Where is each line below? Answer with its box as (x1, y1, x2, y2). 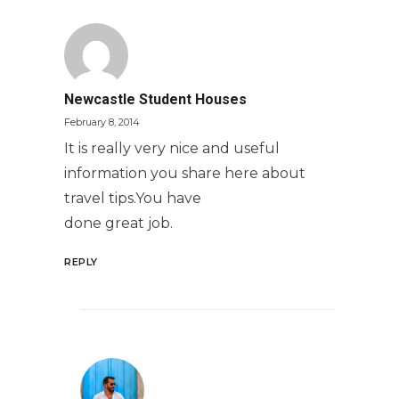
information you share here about (64, 165, 305, 182)
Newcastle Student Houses (64, 91, 247, 108)
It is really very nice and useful (64, 140, 280, 157)
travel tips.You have (64, 190, 201, 207)
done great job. (64, 215, 173, 232)
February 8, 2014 (64, 116, 140, 128)
